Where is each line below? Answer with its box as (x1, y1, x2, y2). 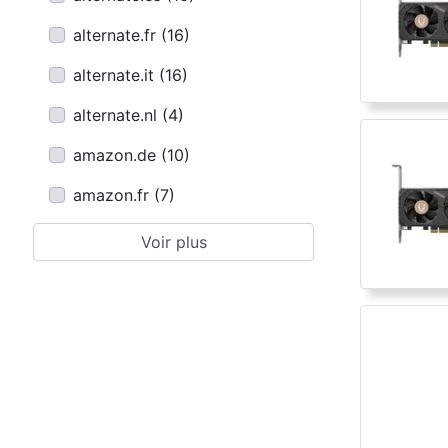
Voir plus (140, 232, 207, 252)
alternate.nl (73, 105, 157, 125)
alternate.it (73, 65, 154, 85)
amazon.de (73, 145, 156, 165)
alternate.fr (73, 25, 156, 45)
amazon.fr (73, 185, 149, 205)
